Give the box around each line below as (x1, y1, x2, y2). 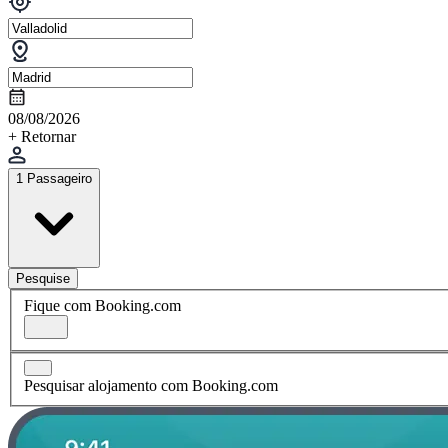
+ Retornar (8, 127, 76, 145)
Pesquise (16, 270, 70, 286)
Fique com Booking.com (24, 296, 181, 314)
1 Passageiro (16, 170, 92, 186)
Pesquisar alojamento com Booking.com (24, 377, 278, 395)
